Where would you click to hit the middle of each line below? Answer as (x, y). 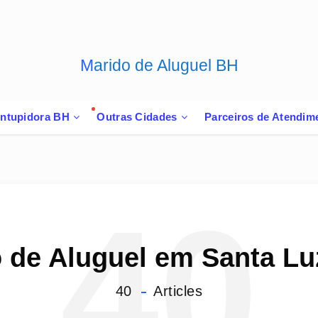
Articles (176, 291)
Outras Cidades (137, 117)
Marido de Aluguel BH (166, 65)
